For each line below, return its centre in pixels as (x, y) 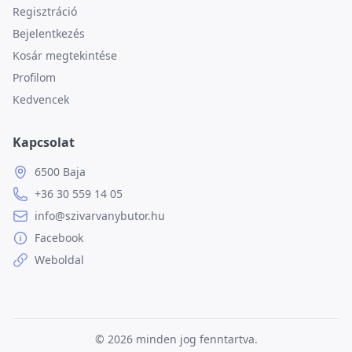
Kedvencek (41, 99)
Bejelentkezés (49, 33)
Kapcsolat (44, 142)
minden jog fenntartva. (196, 339)
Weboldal (59, 260)
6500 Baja (60, 172)
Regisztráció (45, 11)
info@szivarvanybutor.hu (100, 216)
